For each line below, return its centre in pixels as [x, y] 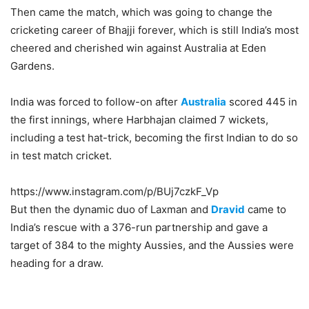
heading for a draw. [57, 263]
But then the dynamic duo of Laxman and [111, 209]
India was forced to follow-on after [96, 102]
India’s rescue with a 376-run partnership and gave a [139, 227]
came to [266, 209]
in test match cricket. [61, 156]
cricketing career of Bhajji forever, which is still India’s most [154, 30]
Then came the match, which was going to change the [141, 12]
